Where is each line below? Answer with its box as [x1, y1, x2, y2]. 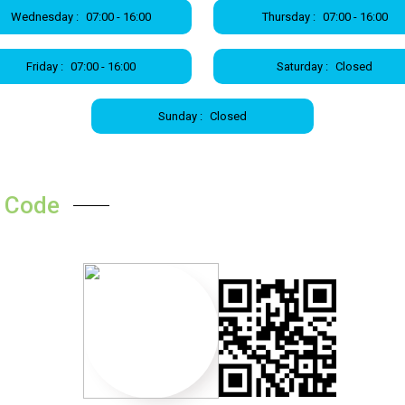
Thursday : [261, 10, 316, 24]
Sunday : [158, 109, 202, 123]
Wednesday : [10, 10, 79, 24]
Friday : [25, 60, 63, 73]
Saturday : [277, 60, 328, 73]
